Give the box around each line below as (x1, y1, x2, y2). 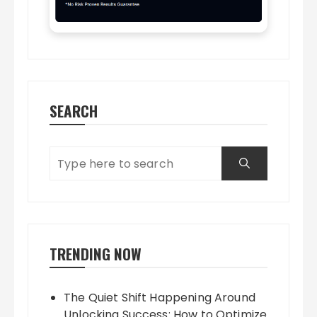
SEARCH (50, 100, 98, 122)
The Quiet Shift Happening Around (64, 289, 255, 306)
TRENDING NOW (50, 243, 142, 265)
